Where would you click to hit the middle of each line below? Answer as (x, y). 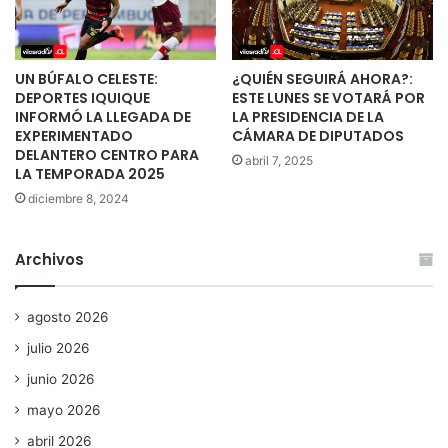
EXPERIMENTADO (74, 135)
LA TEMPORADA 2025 (90, 173)
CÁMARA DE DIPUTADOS (318, 135)
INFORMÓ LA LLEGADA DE (103, 116)
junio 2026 (61, 378)
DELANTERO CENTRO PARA (107, 154)
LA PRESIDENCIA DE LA (308, 116)
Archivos (49, 259)
